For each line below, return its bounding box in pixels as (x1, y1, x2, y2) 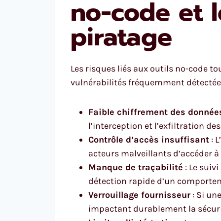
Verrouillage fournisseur (88, 189, 190, 200)
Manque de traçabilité (88, 161, 183, 173)
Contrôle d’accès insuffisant (88, 134, 209, 145)
